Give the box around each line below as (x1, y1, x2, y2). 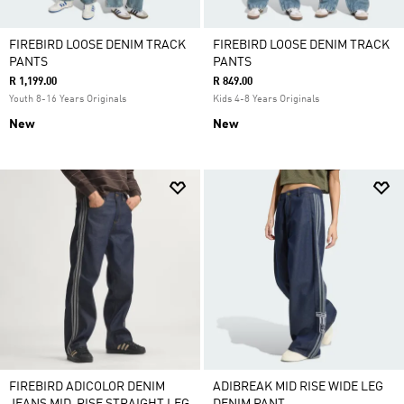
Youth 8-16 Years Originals (9, 95, 126, 105)
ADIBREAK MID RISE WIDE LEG (213, 381, 383, 393)
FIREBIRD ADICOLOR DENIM (9, 381, 165, 393)
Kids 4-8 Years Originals (213, 95, 319, 105)
